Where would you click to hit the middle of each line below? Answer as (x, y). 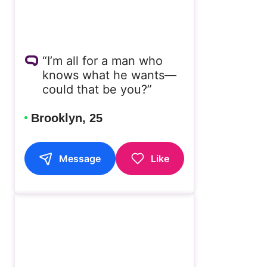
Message (80, 159)
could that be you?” (97, 90)
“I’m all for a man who (102, 61)
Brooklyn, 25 (66, 118)
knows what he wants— (109, 75)
